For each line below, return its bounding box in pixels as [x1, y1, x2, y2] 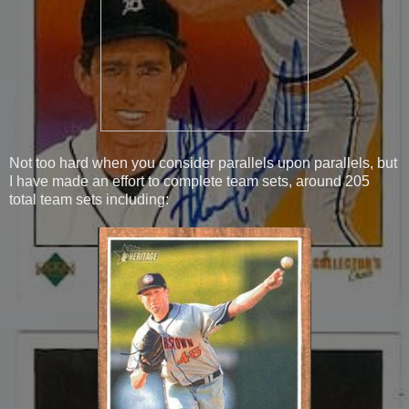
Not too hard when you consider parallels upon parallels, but [9, 154, 397, 171]
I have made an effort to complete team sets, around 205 [9, 173, 370, 189]
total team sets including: [9, 191, 169, 207]
